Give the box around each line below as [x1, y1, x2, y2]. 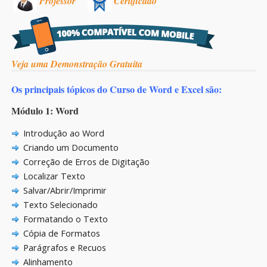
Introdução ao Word [23, 128, 104, 139]
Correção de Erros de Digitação [23, 156, 150, 168]
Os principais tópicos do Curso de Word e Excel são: [11, 82, 222, 97]
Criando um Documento [23, 142, 119, 154]
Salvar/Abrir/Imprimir [23, 185, 107, 197]
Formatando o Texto [23, 213, 108, 225]
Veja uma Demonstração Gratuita [11, 57, 142, 71]
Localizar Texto [23, 170, 85, 182]
